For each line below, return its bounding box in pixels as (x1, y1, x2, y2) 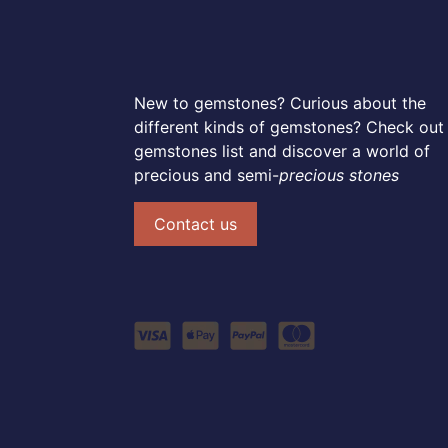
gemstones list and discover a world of (134, 141, 430, 161)
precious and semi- (134, 165, 279, 185)
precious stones (279, 165, 399, 185)
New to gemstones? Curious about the (134, 93, 426, 113)
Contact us (154, 214, 237, 234)
